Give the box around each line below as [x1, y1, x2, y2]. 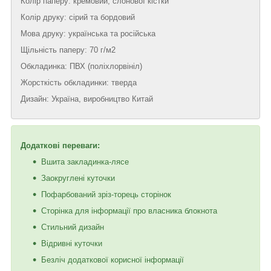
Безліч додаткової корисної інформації [41, 255, 184, 264]
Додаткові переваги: [21, 140, 100, 150]
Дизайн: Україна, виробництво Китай [21, 94, 153, 103]
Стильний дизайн [41, 222, 104, 232]
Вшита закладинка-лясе [41, 157, 129, 166]
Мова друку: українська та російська [21, 28, 155, 38]
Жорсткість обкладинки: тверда [21, 77, 137, 87]
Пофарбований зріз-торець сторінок [41, 189, 171, 199]
